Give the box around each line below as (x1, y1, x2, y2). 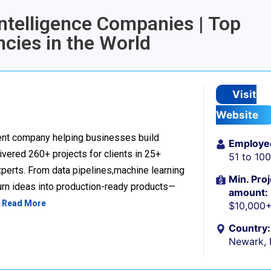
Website (216, 109, 259, 121)
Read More (2, 198, 46, 208)
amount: (229, 186, 269, 198)
